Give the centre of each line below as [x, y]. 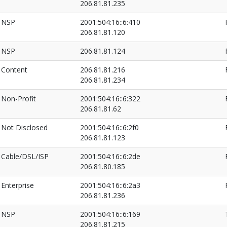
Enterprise [17, 185]
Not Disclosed [24, 127]
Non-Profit [18, 99]
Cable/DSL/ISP [25, 156]
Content [14, 70]
